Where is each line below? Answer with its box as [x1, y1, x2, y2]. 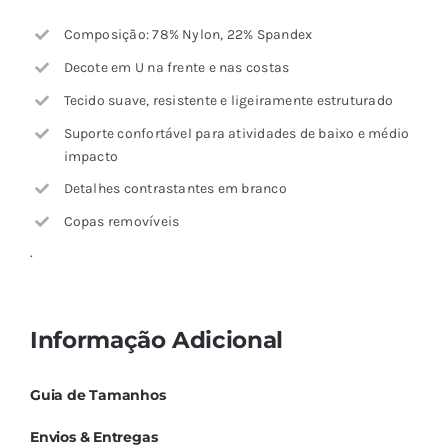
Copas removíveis [63, 213, 180, 231]
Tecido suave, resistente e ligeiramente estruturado [63, 91, 394, 109]
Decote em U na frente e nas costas [63, 59, 290, 77]
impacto [63, 147, 119, 165]
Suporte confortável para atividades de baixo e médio [63, 124, 410, 142]
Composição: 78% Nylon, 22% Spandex [63, 26, 313, 44]
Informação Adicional [29, 325, 283, 355]
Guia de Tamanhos [29, 386, 166, 405]
